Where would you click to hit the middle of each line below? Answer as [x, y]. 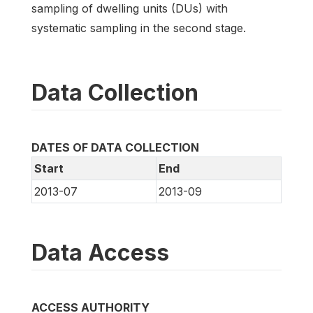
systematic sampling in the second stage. [139, 28]
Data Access [100, 252]
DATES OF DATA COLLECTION [115, 147]
